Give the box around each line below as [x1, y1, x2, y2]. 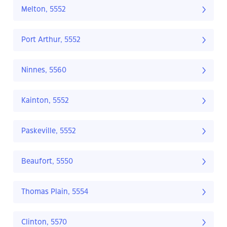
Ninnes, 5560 [21, 67, 66, 74]
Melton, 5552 [21, 6, 66, 14]
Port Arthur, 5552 [21, 36, 81, 44]
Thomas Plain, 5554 [21, 188, 89, 196]
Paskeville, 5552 [21, 128, 76, 135]
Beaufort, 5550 [21, 158, 73, 166]
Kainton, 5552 [21, 97, 69, 105]
